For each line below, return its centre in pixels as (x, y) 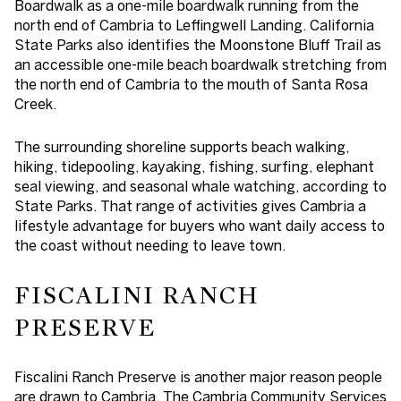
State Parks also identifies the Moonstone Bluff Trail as (198, 44)
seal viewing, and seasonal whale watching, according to (200, 187)
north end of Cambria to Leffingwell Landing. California (194, 25)
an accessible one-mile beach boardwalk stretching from (200, 64)
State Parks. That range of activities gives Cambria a (190, 206)
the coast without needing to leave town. (150, 246)
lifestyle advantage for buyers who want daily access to (200, 226)
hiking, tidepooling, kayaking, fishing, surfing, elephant (194, 167)
